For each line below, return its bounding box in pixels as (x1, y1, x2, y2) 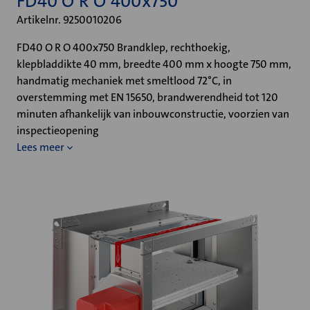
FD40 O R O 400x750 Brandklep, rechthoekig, (17, 40, 230, 55)
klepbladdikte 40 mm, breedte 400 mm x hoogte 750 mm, (17, 57, 291, 71)
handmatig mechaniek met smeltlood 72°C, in (17, 73, 232, 88)
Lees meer (17, 140, 64, 154)
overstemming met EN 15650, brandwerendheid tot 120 (17, 90, 278, 104)
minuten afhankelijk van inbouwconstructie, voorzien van (17, 107, 289, 121)
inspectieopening (17, 123, 99, 138)
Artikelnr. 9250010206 (17, 12, 122, 27)
